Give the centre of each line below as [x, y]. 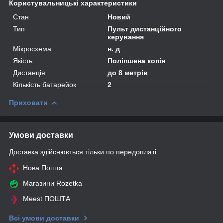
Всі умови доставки [44, 218]
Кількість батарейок [45, 84]
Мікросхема [32, 49]
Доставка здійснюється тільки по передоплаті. [84, 152]
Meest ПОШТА [47, 198]
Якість [23, 60]
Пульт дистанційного [145, 29]
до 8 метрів [128, 72]
